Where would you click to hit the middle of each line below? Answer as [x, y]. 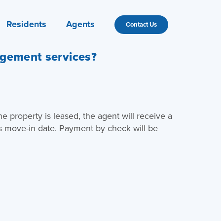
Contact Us [141, 24]
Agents [80, 24]
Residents [26, 24]
